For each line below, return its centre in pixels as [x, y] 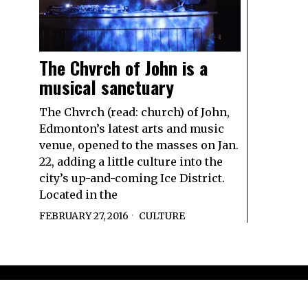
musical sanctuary [107, 87]
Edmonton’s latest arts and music [132, 129]
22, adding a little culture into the [131, 162]
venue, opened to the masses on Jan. [139, 145]
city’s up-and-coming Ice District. [132, 178]
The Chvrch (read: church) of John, [134, 112]
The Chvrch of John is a [123, 68]
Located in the [78, 195]
